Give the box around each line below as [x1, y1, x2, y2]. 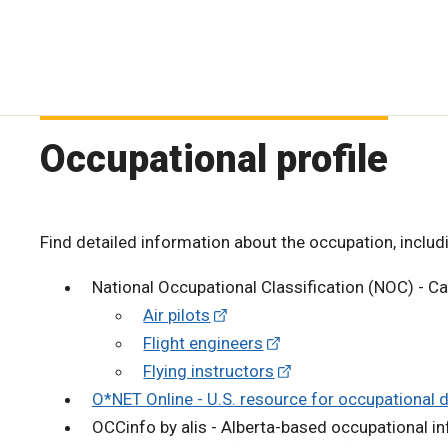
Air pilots [143, 304, 211, 325]
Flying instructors [143, 360, 275, 381]
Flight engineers [143, 332, 264, 353]
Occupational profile [40, 136, 388, 181]
